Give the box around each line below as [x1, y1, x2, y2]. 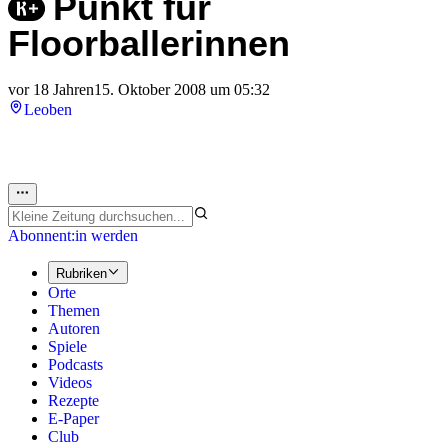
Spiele [48, 337, 87, 355]
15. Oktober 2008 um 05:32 [94, 81, 270, 99]
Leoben [24, 101, 72, 119]
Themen [48, 301, 100, 319]
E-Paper [48, 409, 99, 427]
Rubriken [56, 265, 107, 281]
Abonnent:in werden [8, 227, 138, 245]
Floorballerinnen [8, 23, 290, 65]
